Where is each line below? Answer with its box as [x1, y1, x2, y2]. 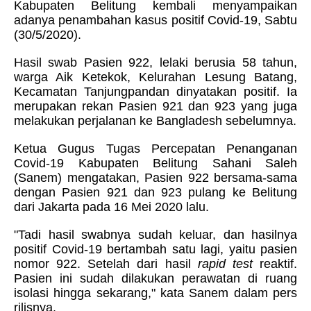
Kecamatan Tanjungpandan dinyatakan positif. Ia [14, 85, 297, 99]
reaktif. [252, 257, 298, 271]
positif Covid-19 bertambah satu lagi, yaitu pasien [14, 242, 297, 256]
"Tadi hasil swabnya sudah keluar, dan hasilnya [14, 228, 297, 242]
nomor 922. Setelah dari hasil [14, 257, 198, 271]
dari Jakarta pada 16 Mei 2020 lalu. [14, 200, 209, 214]
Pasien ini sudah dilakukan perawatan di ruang [14, 271, 297, 285]
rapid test [197, 257, 253, 271]
